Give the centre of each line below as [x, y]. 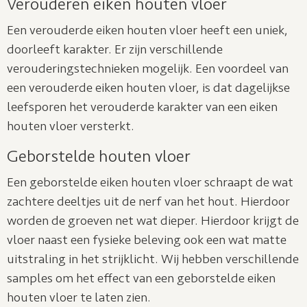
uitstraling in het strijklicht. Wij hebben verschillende [153, 259]
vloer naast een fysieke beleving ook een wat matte [147, 240]
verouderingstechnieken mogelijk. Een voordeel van [148, 69]
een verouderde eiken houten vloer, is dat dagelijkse [148, 88]
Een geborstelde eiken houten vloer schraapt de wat [150, 183]
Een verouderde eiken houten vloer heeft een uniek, [147, 30]
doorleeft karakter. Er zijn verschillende [115, 50]
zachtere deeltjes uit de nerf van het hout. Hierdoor [148, 202]
